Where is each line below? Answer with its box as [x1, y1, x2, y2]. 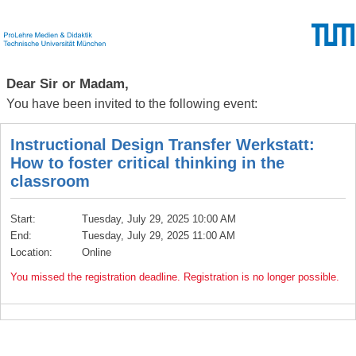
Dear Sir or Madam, [6, 75, 129, 91]
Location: [10, 246, 52, 258]
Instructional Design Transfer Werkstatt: [10, 135, 315, 153]
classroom [10, 172, 90, 190]
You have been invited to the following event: [6, 96, 257, 110]
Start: [10, 212, 36, 225]
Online [82, 246, 111, 258]
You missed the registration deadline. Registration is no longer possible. [10, 271, 339, 284]
